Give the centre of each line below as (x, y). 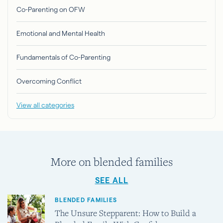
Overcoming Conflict (49, 81)
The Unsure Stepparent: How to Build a (125, 213)
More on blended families (111, 162)
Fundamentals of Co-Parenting (63, 57)
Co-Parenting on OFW (51, 10)
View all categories (45, 105)
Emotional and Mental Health (61, 34)
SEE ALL (111, 181)
